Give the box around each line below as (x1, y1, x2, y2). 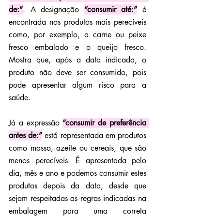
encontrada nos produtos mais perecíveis (9, 16, 146, 27)
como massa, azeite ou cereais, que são (9, 142, 146, 153)
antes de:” (9, 130, 43, 140)
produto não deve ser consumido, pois (9, 67, 146, 77)
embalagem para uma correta (9, 205, 146, 216)
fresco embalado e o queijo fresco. (9, 42, 146, 52)
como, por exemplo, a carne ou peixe (9, 29, 146, 40)
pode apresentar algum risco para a (9, 79, 146, 90)
